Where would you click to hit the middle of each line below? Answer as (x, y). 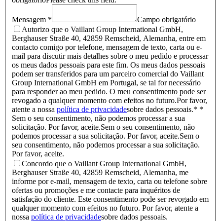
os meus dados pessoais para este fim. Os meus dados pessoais (109, 65)
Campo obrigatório (166, 19)
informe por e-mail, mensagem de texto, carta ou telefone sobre (110, 181)
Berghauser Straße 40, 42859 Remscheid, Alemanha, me (100, 172)
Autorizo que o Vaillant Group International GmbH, (102, 29)
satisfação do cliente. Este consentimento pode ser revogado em (110, 199)
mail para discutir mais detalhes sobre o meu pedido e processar (110, 56)
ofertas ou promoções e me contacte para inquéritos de (96, 190)
